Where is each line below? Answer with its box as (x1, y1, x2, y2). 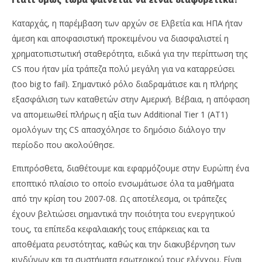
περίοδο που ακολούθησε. (12, 139, 115, 151)
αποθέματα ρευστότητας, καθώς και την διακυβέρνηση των (12, 239, 236, 250)
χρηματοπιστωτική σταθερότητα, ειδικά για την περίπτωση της (12, 48, 247, 60)
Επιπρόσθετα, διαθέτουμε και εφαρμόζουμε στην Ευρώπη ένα (12, 163, 249, 174)
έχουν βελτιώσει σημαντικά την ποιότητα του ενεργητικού (12, 208, 235, 220)
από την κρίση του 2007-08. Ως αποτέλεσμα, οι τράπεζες (12, 193, 226, 205)
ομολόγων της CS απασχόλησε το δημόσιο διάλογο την (12, 124, 226, 136)
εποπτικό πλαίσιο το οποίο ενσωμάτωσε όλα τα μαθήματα (12, 178, 234, 189)
